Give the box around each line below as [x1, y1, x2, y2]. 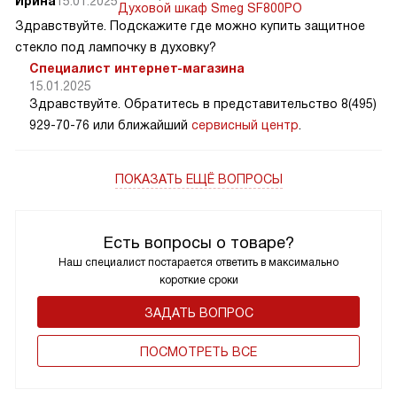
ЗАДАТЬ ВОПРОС [144, 305, 253, 320]
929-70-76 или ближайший [29, 117, 191, 132]
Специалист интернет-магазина [29, 60, 245, 75]
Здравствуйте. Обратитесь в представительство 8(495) [29, 96, 377, 111]
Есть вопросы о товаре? [103, 233, 294, 252]
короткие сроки [159, 273, 238, 286]
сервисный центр [191, 117, 299, 132]
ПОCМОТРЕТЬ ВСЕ [140, 344, 257, 359]
